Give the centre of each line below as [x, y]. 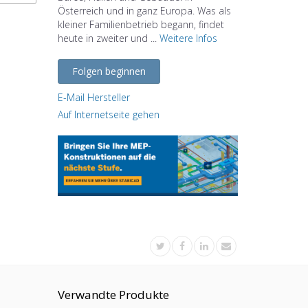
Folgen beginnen [109, 71]
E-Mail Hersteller [93, 98]
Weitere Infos [188, 38]
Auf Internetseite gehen [108, 115]
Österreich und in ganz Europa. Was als [144, 11]
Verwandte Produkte [113, 294]
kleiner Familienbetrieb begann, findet [141, 25]
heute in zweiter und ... [108, 38]
